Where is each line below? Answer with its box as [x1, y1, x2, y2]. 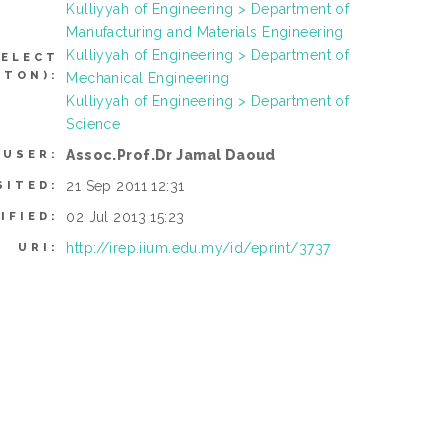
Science [66, 116, 121, 133]
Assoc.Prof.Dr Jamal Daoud [66, 147, 276, 164]
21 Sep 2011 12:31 [66, 178, 185, 195]
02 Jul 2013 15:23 [66, 209, 185, 226]
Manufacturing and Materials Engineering [66, 24, 344, 41]
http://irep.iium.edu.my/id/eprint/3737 [66, 240, 331, 257]
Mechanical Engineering [66, 70, 230, 87]
